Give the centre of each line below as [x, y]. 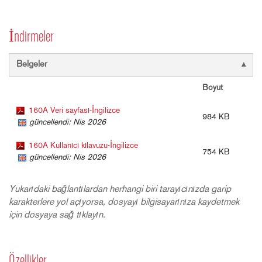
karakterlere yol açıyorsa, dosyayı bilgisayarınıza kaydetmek [124, 203]
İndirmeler [31, 38]
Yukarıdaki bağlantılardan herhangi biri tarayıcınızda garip [120, 190]
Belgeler [32, 65]
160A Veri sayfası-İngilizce [74, 111]
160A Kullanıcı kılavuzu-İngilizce [83, 146]
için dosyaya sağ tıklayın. [57, 216]
